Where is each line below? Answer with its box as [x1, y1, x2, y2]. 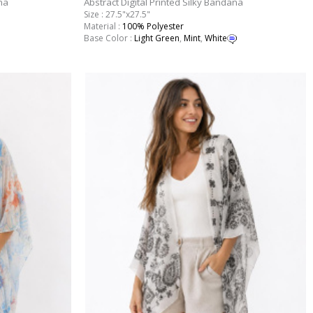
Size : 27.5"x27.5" [83, 8, 150, 20]
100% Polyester [122, 20, 184, 32]
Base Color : [83, 31, 134, 44]
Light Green [133, 31, 180, 44]
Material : [83, 20, 122, 32]
